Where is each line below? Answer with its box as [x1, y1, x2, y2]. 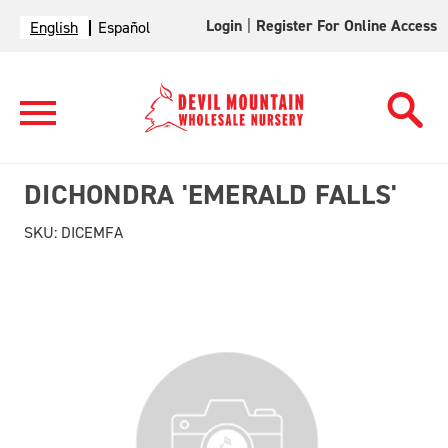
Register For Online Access [256, 15, 438, 36]
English [30, 17, 78, 38]
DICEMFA [57, 222, 123, 243]
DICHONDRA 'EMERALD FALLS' [24, 176, 398, 213]
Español [98, 17, 150, 38]
